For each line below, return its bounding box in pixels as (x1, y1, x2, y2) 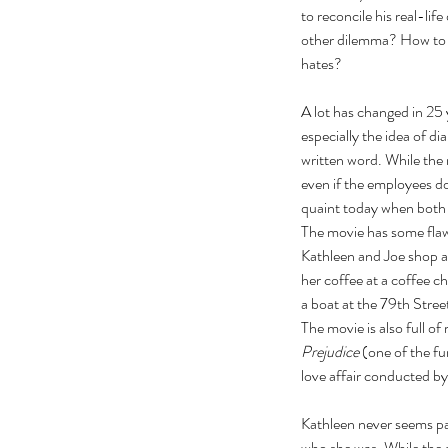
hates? (301, 52, 351, 76)
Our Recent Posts (202, 322, 343, 352)
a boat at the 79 (301, 292, 397, 316)
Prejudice (301, 340, 359, 364)
